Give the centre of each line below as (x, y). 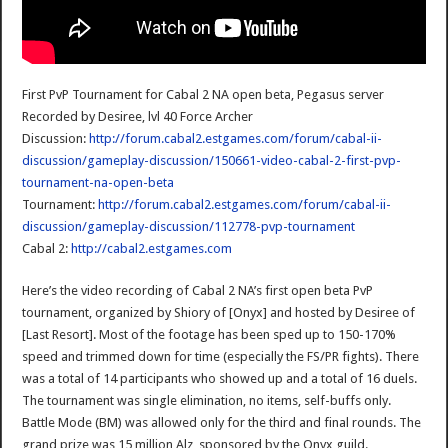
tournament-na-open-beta (98, 183)
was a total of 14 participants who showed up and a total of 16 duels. (220, 379)
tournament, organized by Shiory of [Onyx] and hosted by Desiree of (219, 313)
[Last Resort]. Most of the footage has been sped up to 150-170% (209, 335)
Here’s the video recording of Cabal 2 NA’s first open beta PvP (198, 291)
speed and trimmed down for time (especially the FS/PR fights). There (221, 357)
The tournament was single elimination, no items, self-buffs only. (207, 401)
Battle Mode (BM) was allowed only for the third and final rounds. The (222, 423)
